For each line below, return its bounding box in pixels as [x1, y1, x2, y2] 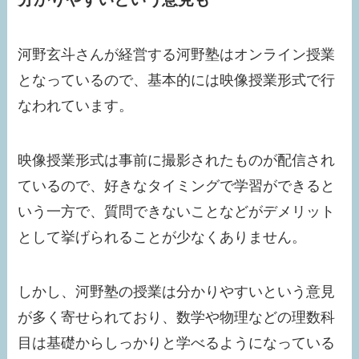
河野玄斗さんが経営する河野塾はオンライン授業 [18, 46, 336, 63]
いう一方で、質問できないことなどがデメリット [18, 203, 336, 220]
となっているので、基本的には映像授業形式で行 [18, 71, 336, 88]
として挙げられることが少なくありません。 [18, 228, 307, 245]
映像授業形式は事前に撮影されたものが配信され [18, 151, 336, 168]
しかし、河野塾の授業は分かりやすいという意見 [18, 283, 336, 300]
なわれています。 [18, 97, 134, 114]
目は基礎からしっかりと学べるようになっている [18, 334, 336, 351]
